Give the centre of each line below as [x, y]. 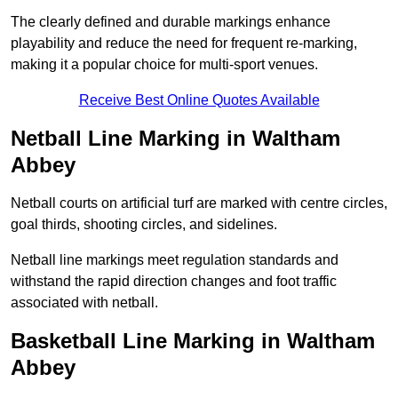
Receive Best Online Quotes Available [199, 100]
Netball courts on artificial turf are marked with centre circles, [199, 203]
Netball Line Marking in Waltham [175, 139]
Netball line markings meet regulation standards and [175, 260]
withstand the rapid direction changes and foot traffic [174, 282]
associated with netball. [84, 303]
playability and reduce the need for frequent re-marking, [184, 44]
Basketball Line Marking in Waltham [193, 341]
